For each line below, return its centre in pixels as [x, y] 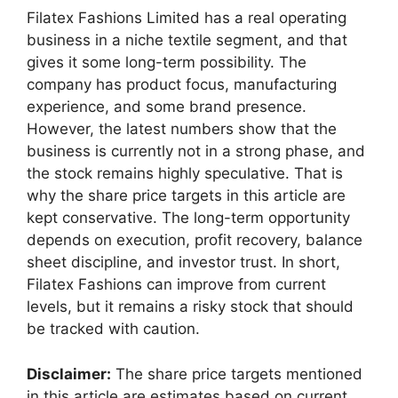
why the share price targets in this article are [186, 196]
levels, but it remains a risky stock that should [190, 307]
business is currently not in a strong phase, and [196, 151]
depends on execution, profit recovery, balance [195, 240]
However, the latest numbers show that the [182, 129]
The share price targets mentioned [237, 374]
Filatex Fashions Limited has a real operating [187, 18]
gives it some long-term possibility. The [167, 63]
